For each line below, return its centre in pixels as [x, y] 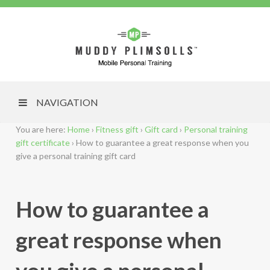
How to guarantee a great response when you [162, 143]
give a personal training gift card [75, 156]
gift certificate [42, 143]
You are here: [40, 130]
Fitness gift [117, 130]
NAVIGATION [67, 102]
